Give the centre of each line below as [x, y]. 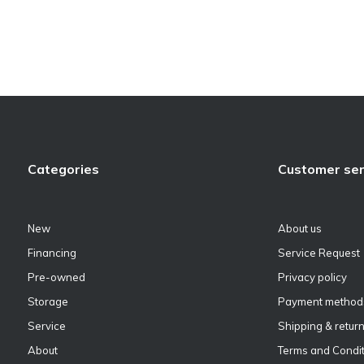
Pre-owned [56, 277]
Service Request [318, 253]
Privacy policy [312, 277]
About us [299, 228]
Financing [52, 253]
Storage [48, 301]
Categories [63, 169]
